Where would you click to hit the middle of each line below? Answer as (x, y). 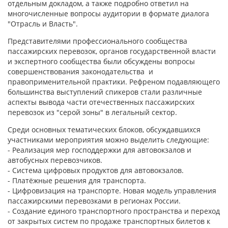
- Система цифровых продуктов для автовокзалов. (96, 170)
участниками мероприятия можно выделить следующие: (108, 140)
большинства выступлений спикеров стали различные (105, 92)
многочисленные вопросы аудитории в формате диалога (108, 13)
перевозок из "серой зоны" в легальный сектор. (92, 112)
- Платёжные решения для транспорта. (77, 180)
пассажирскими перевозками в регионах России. (94, 201)
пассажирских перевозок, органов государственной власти (112, 51)
